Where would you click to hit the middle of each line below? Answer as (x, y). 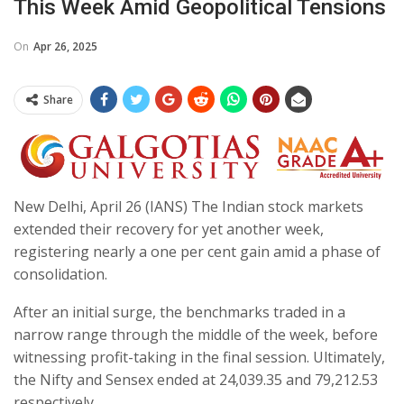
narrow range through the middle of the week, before (196, 335)
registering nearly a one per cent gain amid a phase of (197, 252)
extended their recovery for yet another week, (169, 230)
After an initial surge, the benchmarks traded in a (179, 312)
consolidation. (60, 275)
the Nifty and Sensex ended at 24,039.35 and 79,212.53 (196, 380)
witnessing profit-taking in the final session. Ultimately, (199, 358)
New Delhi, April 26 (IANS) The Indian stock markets (188, 207)
